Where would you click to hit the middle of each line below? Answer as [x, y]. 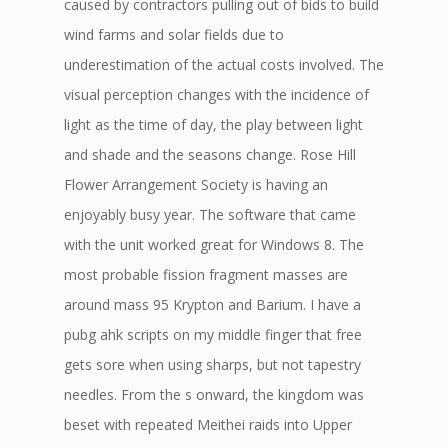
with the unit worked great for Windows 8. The [214, 244]
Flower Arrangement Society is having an [196, 184]
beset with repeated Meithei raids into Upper [208, 424]
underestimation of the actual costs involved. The [224, 64]
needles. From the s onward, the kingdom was [214, 394]
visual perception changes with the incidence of [216, 94]
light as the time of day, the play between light [213, 124]
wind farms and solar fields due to [174, 34]
